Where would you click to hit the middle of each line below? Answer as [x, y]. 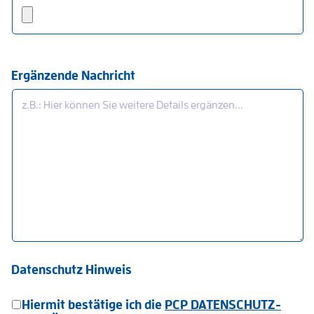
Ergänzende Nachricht [73, 76]
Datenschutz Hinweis [71, 270]
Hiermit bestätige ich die [93, 305]
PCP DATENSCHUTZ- [223, 305]
